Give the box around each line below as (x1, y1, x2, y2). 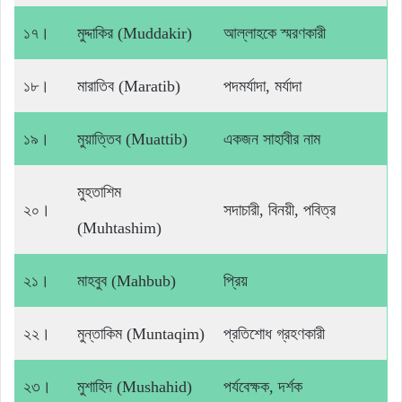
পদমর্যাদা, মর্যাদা (223, 77, 301, 96)
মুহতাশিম (77, 183, 121, 202)
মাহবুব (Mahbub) (77, 272, 176, 291)
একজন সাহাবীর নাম (223, 130, 320, 149)
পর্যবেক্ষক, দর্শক (223, 378, 302, 397)
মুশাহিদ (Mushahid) (77, 378, 192, 397)
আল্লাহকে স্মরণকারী (223, 24, 326, 43)
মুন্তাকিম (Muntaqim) (77, 325, 205, 344)
